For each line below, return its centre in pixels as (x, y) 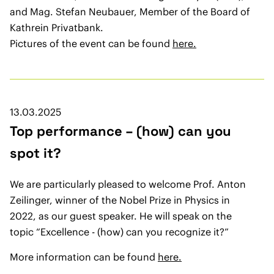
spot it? (35, 153)
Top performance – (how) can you (120, 131)
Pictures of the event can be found (91, 44)
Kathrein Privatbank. (57, 28)
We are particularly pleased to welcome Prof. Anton (128, 184)
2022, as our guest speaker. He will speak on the (121, 216)
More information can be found (84, 257)
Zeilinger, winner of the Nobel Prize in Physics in (120, 200)
